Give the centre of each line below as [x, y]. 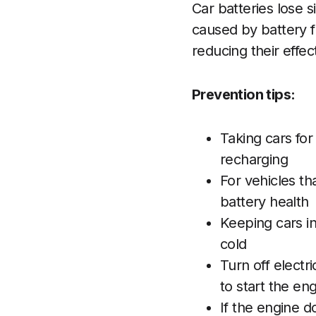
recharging [254, 159]
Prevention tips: [244, 95]
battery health [265, 202]
